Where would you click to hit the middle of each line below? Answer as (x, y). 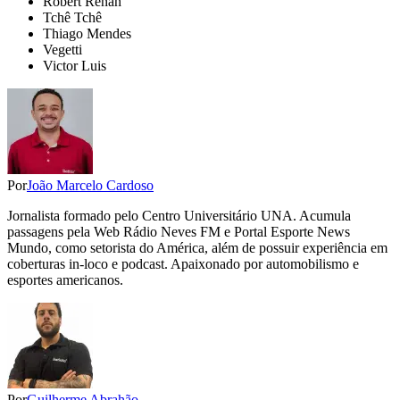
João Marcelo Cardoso (90, 186)
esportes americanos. (65, 280)
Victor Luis (75, 66)
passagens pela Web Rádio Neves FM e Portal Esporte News (179, 232)
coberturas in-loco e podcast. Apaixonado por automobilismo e (183, 264)
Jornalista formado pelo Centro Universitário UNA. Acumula (179, 216)
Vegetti (62, 50)
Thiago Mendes (87, 34)
